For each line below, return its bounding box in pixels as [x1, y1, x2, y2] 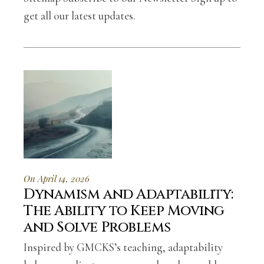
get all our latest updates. [24, 9, 136, 22]
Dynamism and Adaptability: [24, 185, 233, 204]
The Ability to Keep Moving [24, 202, 225, 220]
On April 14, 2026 [24, 173, 90, 184]
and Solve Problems [24, 218, 171, 237]
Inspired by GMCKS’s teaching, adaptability [24, 240, 223, 254]
